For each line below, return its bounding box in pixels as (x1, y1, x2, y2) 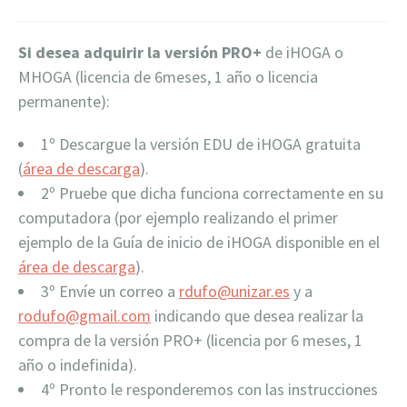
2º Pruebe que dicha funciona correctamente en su (41, 183, 383, 203)
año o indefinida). (18, 354, 137, 375)
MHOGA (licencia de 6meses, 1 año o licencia (18, 66, 318, 87)
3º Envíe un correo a (41, 281, 179, 302)
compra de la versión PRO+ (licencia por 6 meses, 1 (18, 330, 362, 351)
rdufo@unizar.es (179, 281, 290, 302)
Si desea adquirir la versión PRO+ (18, 42, 262, 63)
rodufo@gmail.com (18, 305, 151, 326)
